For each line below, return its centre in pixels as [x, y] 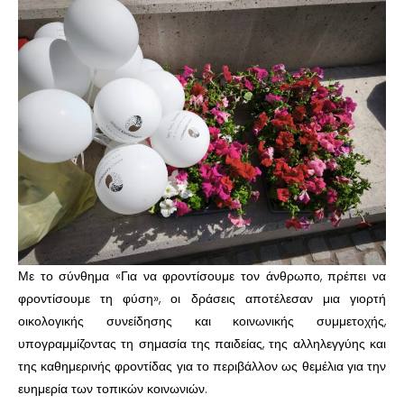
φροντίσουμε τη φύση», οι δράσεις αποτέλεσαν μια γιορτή [202, 298]
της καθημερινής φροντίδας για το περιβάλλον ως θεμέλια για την [202, 366]
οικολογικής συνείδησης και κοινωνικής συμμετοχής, [202, 321]
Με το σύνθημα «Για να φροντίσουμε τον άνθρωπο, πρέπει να [202, 275]
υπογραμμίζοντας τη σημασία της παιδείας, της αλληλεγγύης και [202, 343]
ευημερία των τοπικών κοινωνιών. [113, 388]
